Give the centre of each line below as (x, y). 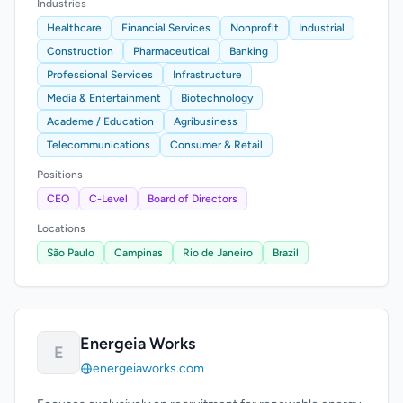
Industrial (322, 28)
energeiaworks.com (148, 368)
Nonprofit (255, 28)
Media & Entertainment (104, 98)
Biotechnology (217, 98)
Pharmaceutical (171, 51)
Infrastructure (207, 75)
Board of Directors (193, 199)
